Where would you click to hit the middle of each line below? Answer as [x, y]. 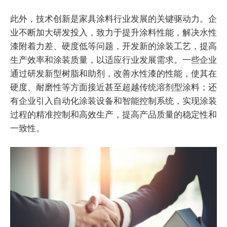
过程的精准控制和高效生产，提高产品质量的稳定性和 [113, 114]
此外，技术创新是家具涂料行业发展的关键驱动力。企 [113, 18]
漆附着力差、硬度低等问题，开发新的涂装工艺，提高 [113, 46]
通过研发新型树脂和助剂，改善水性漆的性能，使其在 [113, 73]
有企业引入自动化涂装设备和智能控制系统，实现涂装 [113, 100]
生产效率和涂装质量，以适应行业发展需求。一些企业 [113, 59]
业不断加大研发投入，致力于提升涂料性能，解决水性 [113, 32]
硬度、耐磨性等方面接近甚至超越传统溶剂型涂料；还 [113, 87]
